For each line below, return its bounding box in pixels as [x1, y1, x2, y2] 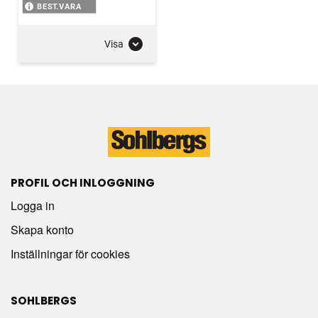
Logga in [11, 197, 55, 214]
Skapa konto [11, 221, 74, 238]
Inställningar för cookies [11, 246, 130, 263]
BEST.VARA [36, 2, 82, 11]
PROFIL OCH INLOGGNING [11, 175, 155, 191]
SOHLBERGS [11, 293, 77, 309]
